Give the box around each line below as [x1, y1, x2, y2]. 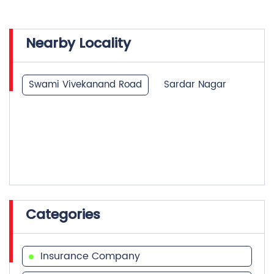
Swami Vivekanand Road [29, 77, 142, 93]
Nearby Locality [26, 34, 131, 53]
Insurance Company [40, 248, 140, 265]
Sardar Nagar [164, 77, 226, 93]
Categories [26, 205, 100, 224]
